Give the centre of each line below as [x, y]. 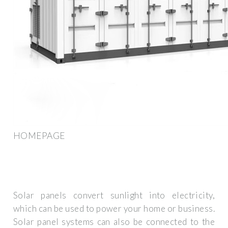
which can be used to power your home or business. [114, 209]
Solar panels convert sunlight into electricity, [114, 195]
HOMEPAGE [39, 135]
